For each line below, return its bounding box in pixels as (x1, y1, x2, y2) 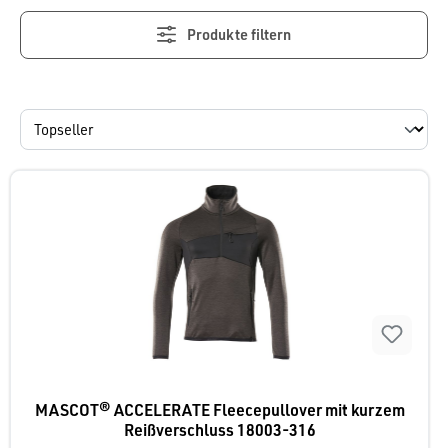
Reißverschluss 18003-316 (123, 419, 316, 440)
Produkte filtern (187, 25, 292, 44)
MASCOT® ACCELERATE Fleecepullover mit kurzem (34, 399, 405, 420)
